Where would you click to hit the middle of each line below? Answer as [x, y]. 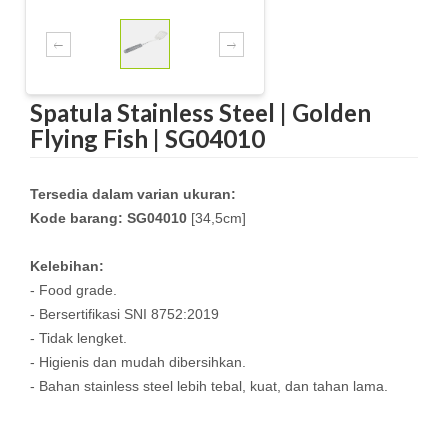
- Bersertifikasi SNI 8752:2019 [124, 314]
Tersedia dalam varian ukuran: [133, 194]
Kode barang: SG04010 [108, 218]
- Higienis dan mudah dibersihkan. [138, 362]
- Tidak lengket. [78, 338]
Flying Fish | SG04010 [147, 138]
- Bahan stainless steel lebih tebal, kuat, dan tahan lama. [209, 386]
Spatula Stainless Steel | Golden [200, 112]
